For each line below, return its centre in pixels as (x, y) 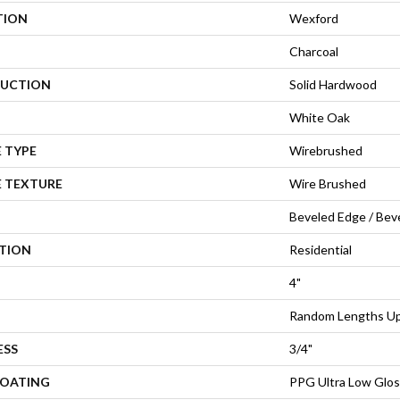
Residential (321, 249)
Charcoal (314, 51)
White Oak (320, 117)
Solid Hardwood (333, 84)
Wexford (314, 18)
